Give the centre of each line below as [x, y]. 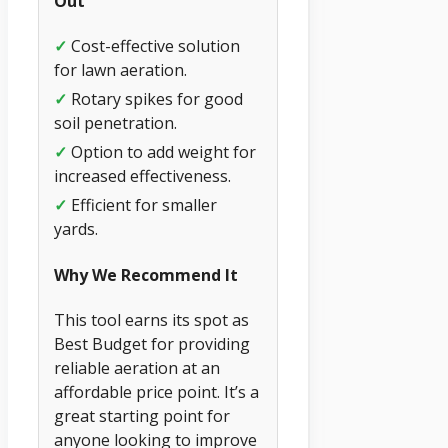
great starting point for [142, 415]
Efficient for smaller [142, 205]
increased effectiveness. [142, 176]
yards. [76, 229]
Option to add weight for [161, 152]
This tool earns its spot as [151, 319]
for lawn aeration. [120, 70]
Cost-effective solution [153, 46]
